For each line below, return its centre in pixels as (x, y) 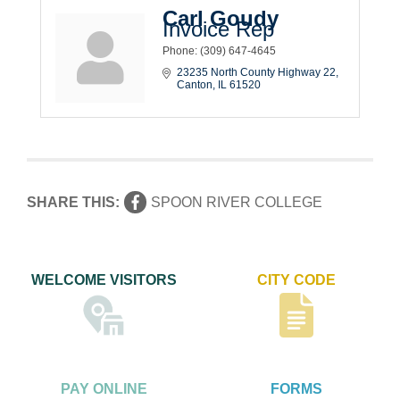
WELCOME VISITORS (104, 279)
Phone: (180, 50)
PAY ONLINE (104, 388)
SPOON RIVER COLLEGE (237, 202)
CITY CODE (296, 279)
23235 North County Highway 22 (257, 72)
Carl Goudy (221, 18)
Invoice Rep (219, 29)
